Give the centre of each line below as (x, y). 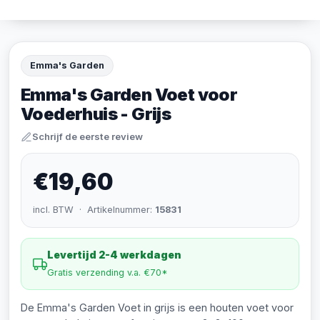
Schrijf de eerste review (87, 136)
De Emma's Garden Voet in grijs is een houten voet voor (157, 307)
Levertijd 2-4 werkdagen (114, 255)
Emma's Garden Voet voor (129, 95)
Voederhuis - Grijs (96, 114)
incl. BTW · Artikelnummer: (94, 210)
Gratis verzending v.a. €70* (107, 272)
